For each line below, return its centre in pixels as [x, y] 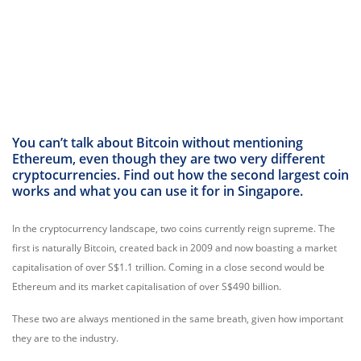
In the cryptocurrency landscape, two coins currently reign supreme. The [174, 228]
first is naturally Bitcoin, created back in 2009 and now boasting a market [174, 248]
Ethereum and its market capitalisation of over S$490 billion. [147, 286]
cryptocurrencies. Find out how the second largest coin [180, 175]
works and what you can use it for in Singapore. [158, 191]
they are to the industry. [65, 338]
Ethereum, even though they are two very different [168, 159]
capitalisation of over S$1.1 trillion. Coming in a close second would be [168, 267]
